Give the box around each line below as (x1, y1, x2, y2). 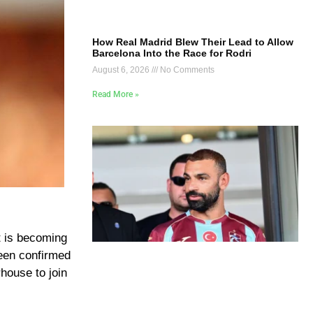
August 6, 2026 (92, 64, 152, 75)
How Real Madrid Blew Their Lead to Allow (92, 36, 293, 48)
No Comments (158, 64, 214, 75)
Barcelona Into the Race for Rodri (92, 47, 252, 59)
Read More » (92, 89, 139, 99)
